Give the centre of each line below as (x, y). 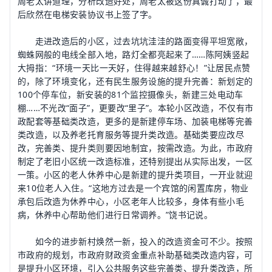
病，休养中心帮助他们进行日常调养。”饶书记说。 (115, 215)
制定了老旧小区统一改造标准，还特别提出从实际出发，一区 (135, 161)
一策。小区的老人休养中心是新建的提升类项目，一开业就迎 (135, 175)
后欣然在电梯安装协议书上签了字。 (87, 14)
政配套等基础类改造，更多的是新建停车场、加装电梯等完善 (135, 121)
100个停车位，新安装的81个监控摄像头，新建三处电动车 (131, 94)
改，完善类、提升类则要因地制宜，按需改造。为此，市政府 (135, 148)
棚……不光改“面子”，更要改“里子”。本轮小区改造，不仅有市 (136, 108)
